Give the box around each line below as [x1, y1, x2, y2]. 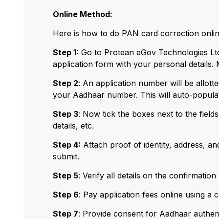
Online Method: [53, 9, 112, 20]
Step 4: [53, 140, 81, 150]
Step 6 [53, 190, 79, 200]
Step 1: [53, 47, 79, 58]
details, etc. [53, 121, 94, 131]
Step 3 [53, 109, 78, 119]
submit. [53, 152, 79, 162]
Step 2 [53, 78, 78, 88]
